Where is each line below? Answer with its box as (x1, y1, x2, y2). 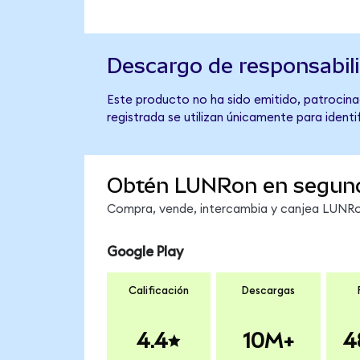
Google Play (106, 244, 183, 259)
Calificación (129, 285, 189, 297)
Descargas (241, 285, 295, 297)
